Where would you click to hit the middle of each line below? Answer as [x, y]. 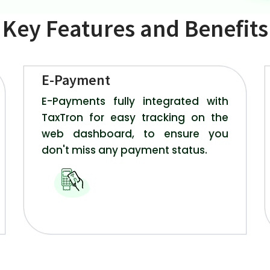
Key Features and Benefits [135, 29]
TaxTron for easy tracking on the [135, 118]
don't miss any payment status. [125, 150]
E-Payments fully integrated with [135, 102]
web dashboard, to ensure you [135, 134]
